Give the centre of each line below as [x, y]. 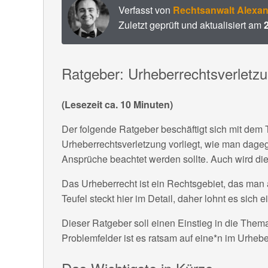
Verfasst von [146, 10]
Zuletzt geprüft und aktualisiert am [191, 25]
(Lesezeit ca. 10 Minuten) [117, 104]
